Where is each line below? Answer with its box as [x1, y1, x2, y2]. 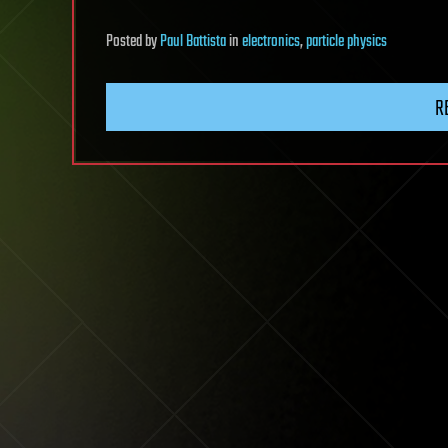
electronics [242, 29, 300, 56]
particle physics [306, 29, 387, 56]
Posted [106, 29, 145, 56]
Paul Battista [160, 29, 226, 56]
